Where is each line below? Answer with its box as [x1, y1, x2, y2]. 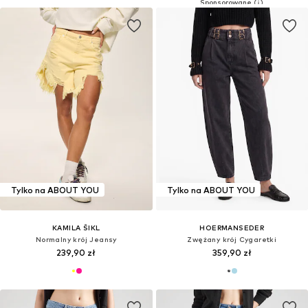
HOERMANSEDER [199, 223, 265, 232]
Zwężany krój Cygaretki [187, 235, 277, 244]
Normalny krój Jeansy [35, 235, 117, 244]
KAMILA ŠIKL [52, 223, 100, 232]
